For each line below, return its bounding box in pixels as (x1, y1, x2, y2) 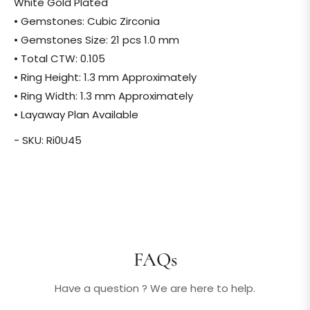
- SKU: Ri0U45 (14, 133, 82, 148)
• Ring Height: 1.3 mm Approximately (14, 70, 197, 85)
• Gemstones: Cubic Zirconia (14, 14, 160, 29)
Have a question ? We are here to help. (55, 281, 255, 296)
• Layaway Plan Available (14, 107, 138, 122)
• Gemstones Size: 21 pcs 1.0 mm (14, 33, 179, 48)
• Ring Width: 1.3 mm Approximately (14, 89, 193, 104)
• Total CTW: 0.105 (14, 51, 105, 66)
